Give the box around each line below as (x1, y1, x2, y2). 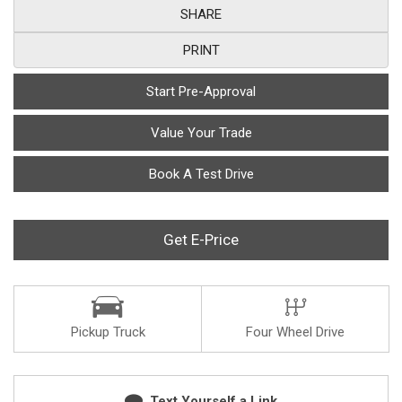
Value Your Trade (150, 124, 252, 141)
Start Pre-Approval (146, 83, 256, 100)
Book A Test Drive (148, 165, 254, 182)
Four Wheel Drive (246, 323, 345, 340)
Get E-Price (163, 230, 239, 249)
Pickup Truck (70, 323, 145, 340)
